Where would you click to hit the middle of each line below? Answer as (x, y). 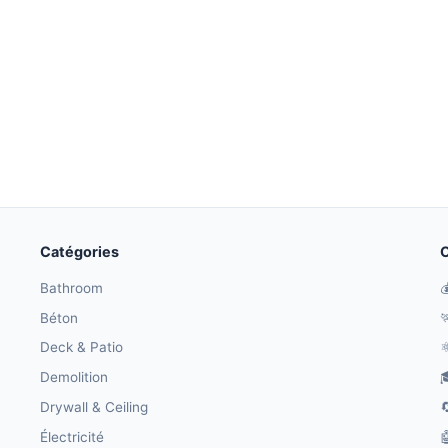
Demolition (74, 377)
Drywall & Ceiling (94, 406)
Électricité (72, 436)
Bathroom (71, 287)
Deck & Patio (81, 347)
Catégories (79, 251)
